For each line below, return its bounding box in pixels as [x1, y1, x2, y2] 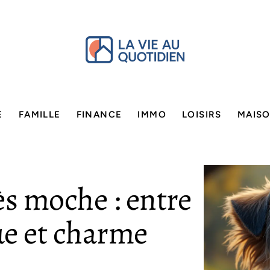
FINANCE [76, 109, 122, 120]
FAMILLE [18, 109, 61, 120]
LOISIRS [182, 109, 222, 120]
